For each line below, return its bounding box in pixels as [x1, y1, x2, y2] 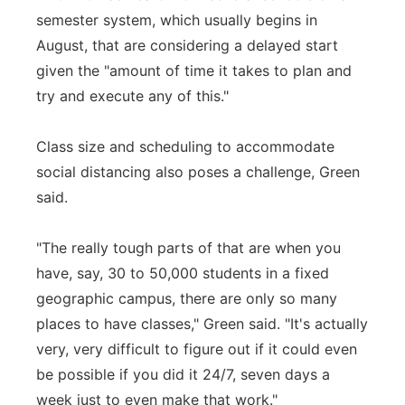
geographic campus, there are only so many [36, 289, 337, 307]
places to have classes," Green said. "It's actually [36, 315, 368, 333]
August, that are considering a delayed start [36, 36, 338, 54]
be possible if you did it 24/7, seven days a [36, 365, 330, 383]
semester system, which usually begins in [36, 11, 317, 29]
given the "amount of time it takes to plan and [36, 61, 352, 80]
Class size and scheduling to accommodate [36, 137, 334, 155]
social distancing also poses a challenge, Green [36, 163, 360, 181]
